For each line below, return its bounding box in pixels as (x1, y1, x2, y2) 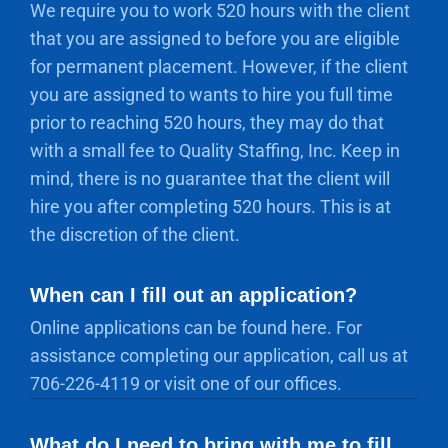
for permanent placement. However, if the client (30, 56, 408, 77)
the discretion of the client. (30, 224, 240, 245)
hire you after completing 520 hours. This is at (30, 196, 391, 217)
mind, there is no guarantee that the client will (30, 168, 390, 189)
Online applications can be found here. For (30, 317, 362, 338)
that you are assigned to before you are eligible (30, 28, 400, 49)
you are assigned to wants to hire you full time (30, 84, 393, 105)
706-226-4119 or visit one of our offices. (30, 373, 342, 394)
